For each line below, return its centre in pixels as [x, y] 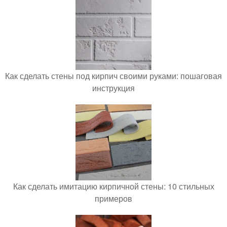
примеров [113, 198]
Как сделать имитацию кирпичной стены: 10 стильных [113, 186]
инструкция [113, 88]
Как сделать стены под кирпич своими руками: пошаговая [113, 75]
